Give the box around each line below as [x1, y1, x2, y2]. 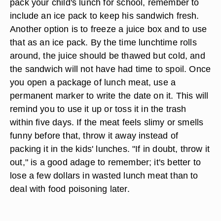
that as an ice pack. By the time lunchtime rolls [10, 37, 197, 47]
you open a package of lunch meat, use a [10, 77, 176, 87]
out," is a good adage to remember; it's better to [10, 157, 201, 167]
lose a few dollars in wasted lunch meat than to [10, 170, 198, 181]
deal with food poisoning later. [10, 184, 130, 194]
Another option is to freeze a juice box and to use [10, 24, 207, 34]
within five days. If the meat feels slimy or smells [10, 117, 204, 127]
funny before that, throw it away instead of [10, 130, 178, 141]
